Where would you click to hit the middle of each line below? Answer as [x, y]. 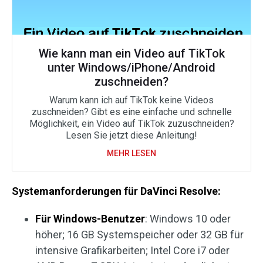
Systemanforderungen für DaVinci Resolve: [116, 191]
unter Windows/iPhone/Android [131, 68]
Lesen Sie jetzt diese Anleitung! [131, 136]
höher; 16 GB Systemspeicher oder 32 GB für [139, 235]
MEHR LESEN [131, 154]
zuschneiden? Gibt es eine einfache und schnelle [131, 112]
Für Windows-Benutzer [90, 219]
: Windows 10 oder [188, 219]
